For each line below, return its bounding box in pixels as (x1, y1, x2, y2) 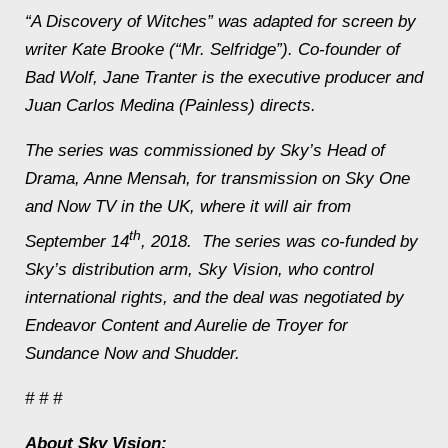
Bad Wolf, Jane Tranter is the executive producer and (25, 68, 423, 87)
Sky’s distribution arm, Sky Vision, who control (25, 259, 374, 279)
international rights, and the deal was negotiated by (25, 287, 404, 307)
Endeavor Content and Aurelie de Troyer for (25, 315, 348, 335)
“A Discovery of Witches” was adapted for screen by (25, 12, 416, 31)
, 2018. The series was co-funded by (141, 231, 418, 251)
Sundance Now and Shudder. (25, 343, 240, 363)
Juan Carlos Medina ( (25, 96, 185, 115)
